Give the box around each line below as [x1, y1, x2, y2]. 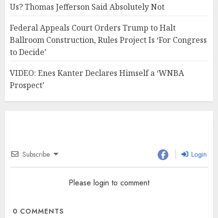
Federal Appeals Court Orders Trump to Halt [10, 22, 176, 34]
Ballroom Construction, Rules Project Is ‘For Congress [10, 35, 207, 46]
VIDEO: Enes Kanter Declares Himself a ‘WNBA [10, 68, 184, 79]
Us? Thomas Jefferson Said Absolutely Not [10, 1, 164, 13]
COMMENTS [18, 206, 64, 216]
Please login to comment [69, 177, 149, 188]
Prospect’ [10, 80, 44, 91]
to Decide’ [10, 47, 46, 58]
